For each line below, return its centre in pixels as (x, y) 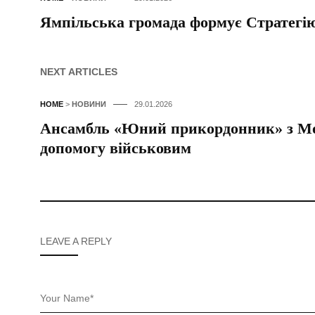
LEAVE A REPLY (76, 241)
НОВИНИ (89, 104)
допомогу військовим (116, 148)
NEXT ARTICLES (79, 71)
